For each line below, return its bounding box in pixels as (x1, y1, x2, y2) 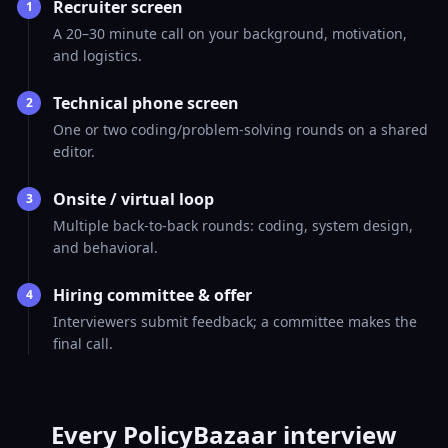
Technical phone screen (53, 92, 239, 114)
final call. (53, 334, 113, 353)
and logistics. (53, 46, 142, 65)
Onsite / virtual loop (53, 188, 214, 210)
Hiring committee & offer (53, 284, 252, 306)
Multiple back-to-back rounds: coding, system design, (53, 216, 413, 235)
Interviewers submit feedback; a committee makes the (53, 312, 417, 331)
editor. (53, 142, 95, 161)
